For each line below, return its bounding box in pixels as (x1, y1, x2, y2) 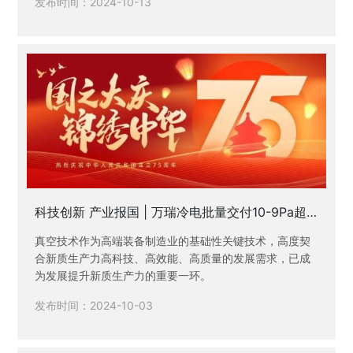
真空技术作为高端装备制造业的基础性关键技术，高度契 (35, 234, 311, 248)
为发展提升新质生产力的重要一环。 (35, 269, 212, 283)
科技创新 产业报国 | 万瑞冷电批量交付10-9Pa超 (35, 203, 307, 220)
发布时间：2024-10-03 (35, 298, 154, 312)
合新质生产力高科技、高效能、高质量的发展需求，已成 (35, 251, 311, 266)
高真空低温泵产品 (35, 221, 136, 237)
